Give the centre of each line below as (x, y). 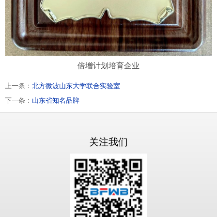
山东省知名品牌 (56, 100)
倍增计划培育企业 (108, 65)
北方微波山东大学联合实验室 (76, 85)
